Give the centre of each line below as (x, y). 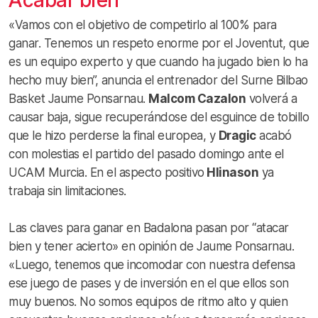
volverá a (271, 98)
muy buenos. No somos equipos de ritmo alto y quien (148, 301)
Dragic (237, 135)
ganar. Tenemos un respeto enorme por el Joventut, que (159, 43)
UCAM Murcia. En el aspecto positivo (106, 172)
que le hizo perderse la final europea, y (114, 135)
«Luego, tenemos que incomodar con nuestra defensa (152, 264)
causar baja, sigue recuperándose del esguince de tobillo (159, 117)
